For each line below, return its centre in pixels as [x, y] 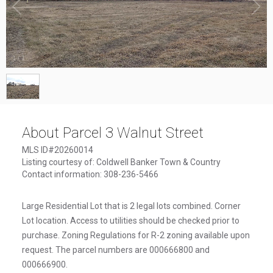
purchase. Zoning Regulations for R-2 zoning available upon [136, 235]
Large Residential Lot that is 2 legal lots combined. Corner [131, 206]
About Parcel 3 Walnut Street [113, 133]
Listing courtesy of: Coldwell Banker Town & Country [121, 162]
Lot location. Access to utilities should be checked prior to [131, 220]
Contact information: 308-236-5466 [90, 174]
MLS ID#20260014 [58, 150]
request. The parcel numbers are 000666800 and [116, 250]
